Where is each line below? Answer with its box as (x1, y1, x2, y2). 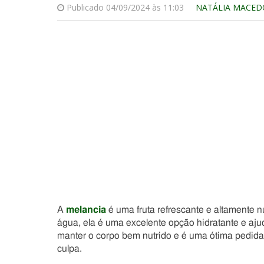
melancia (66, 205, 106, 214)
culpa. (57, 244, 82, 253)
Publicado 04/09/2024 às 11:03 (64, 2, 184, 13)
